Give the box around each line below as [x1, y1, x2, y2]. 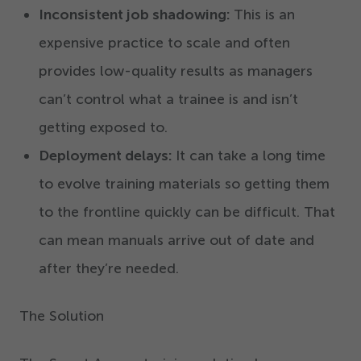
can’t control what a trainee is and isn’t [39, 90, 298, 109]
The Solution [19, 307, 104, 326]
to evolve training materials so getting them [39, 175, 330, 193]
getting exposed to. [39, 118, 168, 137]
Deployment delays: [39, 147, 176, 165]
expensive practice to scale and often [39, 34, 290, 52]
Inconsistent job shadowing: [39, 6, 234, 24]
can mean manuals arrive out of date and [39, 231, 314, 250]
